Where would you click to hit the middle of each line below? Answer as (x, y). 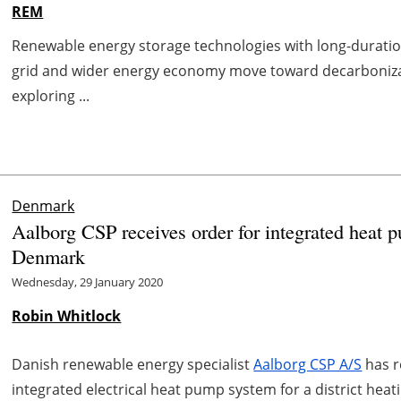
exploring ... (51, 95)
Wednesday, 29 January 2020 (88, 282)
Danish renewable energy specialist (133, 364)
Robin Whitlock (67, 316)
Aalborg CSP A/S (308, 364)
